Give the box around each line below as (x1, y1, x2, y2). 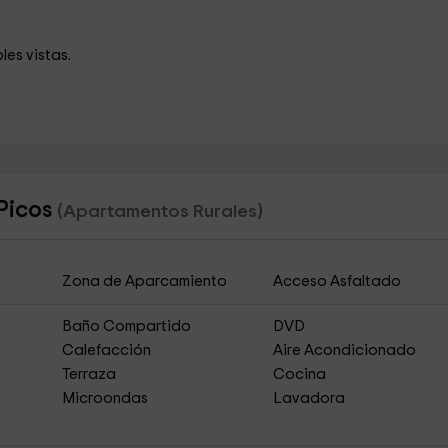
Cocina (273, 367, 327, 382)
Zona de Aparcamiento (61, 274, 227, 289)
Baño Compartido (61, 319, 191, 334)
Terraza (61, 367, 116, 382)
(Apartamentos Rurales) (56, 202, 263, 221)
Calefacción (61, 343, 151, 358)
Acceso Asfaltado (273, 274, 402, 289)
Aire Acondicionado (273, 343, 417, 358)
